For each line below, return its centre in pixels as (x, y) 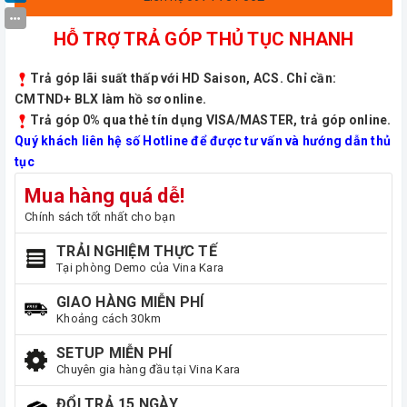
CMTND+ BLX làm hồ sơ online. (110, 99)
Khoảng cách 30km (109, 319)
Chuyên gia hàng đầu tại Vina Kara (149, 370)
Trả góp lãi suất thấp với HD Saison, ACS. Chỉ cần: (183, 79)
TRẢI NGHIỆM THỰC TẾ (137, 252)
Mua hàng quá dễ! (104, 196)
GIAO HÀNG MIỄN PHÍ (130, 303)
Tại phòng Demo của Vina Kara (140, 268)
